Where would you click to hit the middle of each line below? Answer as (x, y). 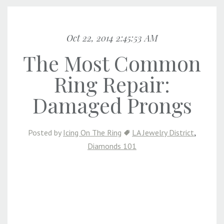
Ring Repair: (112, 84)
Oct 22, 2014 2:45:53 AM (112, 38)
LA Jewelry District (163, 133)
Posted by (45, 133)
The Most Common (112, 63)
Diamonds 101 (112, 146)
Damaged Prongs (112, 105)
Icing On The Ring (92, 133)
